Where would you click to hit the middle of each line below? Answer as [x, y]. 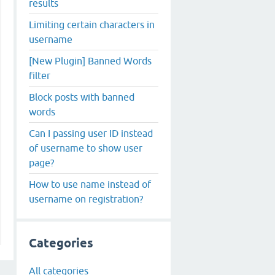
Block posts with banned [82, 97]
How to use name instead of [90, 184]
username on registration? [86, 199]
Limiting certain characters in [92, 24]
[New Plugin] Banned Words [90, 60]
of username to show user [86, 148]
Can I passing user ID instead [91, 133]
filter [40, 75]
